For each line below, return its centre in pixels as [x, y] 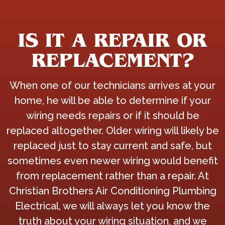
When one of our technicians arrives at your [113, 85]
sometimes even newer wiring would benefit [113, 161]
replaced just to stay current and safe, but [113, 146]
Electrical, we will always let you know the [113, 206]
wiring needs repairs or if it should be [113, 116]
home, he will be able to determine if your [113, 100]
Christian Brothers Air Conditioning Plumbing [113, 191]
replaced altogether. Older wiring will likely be [113, 131]
